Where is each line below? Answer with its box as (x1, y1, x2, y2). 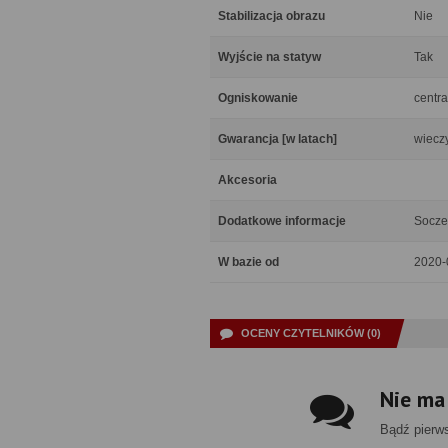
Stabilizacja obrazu (218, 9, 325, 23)
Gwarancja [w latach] (218, 132, 337, 146)
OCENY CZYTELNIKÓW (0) (241, 327, 381, 339)
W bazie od (218, 255, 279, 269)
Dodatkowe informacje (218, 214, 346, 228)
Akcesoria (218, 173, 277, 187)
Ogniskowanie (218, 91, 298, 105)
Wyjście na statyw (218, 50, 321, 64)
